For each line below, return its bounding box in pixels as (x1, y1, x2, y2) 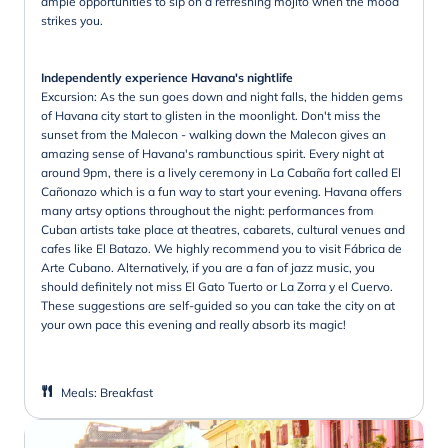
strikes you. (41, 12, 103, 28)
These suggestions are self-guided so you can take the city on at (41, 297, 395, 313)
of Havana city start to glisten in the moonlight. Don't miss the (41, 107, 381, 123)
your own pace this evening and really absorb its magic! (41, 316, 346, 332)
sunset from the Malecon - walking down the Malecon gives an (41, 126, 386, 142)
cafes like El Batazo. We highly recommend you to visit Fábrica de (41, 240, 402, 256)
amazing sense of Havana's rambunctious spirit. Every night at (41, 145, 384, 161)
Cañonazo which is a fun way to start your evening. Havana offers (41, 183, 402, 199)
